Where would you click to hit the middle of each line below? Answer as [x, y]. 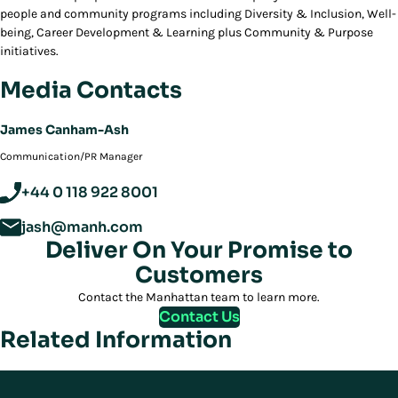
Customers [199, 275]
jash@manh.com [82, 227]
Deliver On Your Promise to [199, 250]
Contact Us [199, 317]
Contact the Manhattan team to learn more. [199, 297]
